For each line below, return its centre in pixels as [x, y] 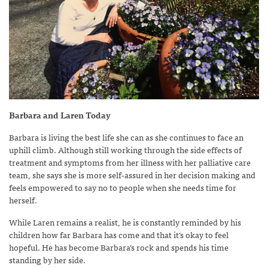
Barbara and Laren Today [60, 115]
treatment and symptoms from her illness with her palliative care [130, 162]
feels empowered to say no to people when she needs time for [123, 187]
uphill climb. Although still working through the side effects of [125, 149]
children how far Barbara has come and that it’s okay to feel [119, 234]
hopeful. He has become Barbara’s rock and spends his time [119, 247]
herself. [23, 200]
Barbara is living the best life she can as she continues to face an [126, 137]
